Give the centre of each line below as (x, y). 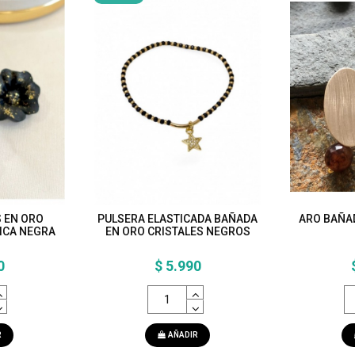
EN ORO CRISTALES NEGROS (177, 231)
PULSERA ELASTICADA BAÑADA (177, 218)
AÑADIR (183, 335)
